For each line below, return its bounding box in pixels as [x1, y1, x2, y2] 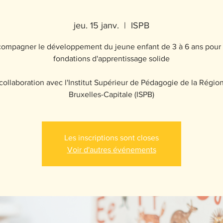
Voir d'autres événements [67, 145, 156, 154]
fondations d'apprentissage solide [53, 54, 170, 63]
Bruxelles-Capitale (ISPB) [69, 90, 154, 99]
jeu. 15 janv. [74, 20, 119, 30]
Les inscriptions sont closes [64, 133, 159, 142]
